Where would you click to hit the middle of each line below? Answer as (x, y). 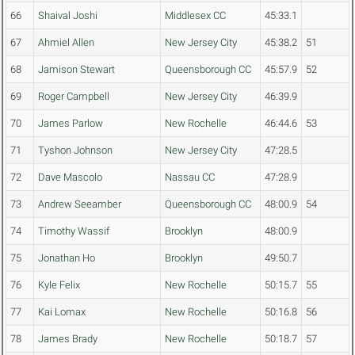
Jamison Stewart (76, 70)
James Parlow (71, 124)
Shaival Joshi (68, 16)
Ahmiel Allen (66, 43)
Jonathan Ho (67, 258)
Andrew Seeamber (80, 204)
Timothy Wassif (74, 231)
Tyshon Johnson (75, 151)
